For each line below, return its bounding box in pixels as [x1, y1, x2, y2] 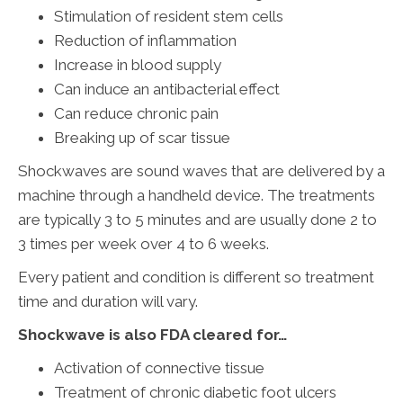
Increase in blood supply [54, 55, 221, 74]
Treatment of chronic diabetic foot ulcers [54, 382, 336, 401]
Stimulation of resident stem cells [54, 6, 283, 25]
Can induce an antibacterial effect [54, 79, 280, 98]
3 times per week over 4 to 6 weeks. [18, 234, 269, 253]
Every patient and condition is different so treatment [18, 267, 374, 286]
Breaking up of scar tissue [54, 128, 230, 147]
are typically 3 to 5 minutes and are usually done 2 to [18, 210, 377, 228]
